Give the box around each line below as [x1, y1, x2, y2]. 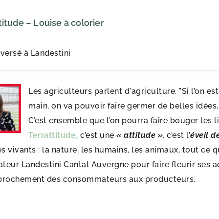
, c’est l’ [163, 131, 191, 140]
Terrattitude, [28, 131, 81, 140]
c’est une [80, 131, 117, 140]
